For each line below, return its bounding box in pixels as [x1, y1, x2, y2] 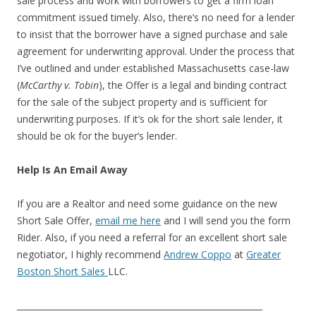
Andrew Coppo [164, 248, 231, 261]
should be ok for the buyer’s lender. [17, 129, 177, 142]
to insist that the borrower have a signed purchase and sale [17, 28, 288, 41]
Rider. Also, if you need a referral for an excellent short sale [17, 231, 287, 244]
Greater [246, 248, 281, 261]
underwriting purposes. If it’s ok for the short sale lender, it [17, 112, 283, 126]
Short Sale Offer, [17, 214, 95, 227]
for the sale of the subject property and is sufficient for [17, 95, 267, 109]
